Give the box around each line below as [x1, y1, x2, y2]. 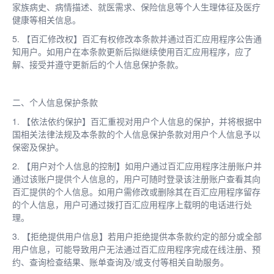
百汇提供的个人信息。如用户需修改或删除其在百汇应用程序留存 [12, 185, 261, 198]
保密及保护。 [12, 140, 64, 153]
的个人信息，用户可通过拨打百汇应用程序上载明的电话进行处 [12, 198, 252, 210]
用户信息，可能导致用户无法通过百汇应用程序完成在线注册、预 [12, 242, 261, 255]
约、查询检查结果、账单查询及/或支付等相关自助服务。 [12, 255, 229, 268]
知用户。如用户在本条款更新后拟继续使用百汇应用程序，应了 [12, 45, 252, 57]
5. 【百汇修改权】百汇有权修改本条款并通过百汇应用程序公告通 [12, 32, 262, 45]
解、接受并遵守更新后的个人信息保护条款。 [12, 57, 183, 70]
